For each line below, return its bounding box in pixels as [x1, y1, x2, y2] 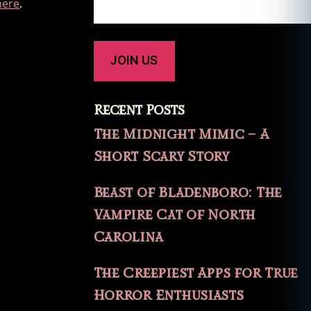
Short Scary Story [93, 148, 230, 167]
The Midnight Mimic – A [93, 126, 269, 144]
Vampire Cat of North [93, 206, 256, 225]
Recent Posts [93, 101, 185, 120]
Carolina [93, 228, 163, 247]
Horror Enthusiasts [93, 287, 244, 305]
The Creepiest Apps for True [93, 264, 299, 283]
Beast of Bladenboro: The [93, 184, 283, 203]
